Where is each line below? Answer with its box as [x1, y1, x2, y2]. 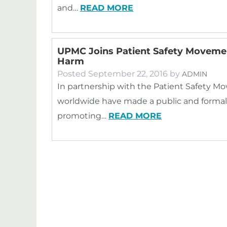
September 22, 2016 [88, 69, 168, 79]
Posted [57, 69, 88, 79]
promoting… [57, 111, 108, 121]
